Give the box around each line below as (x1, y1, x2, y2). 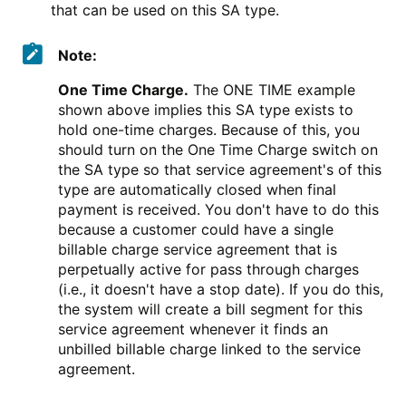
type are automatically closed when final (58, 180, 336, 199)
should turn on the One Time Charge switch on (58, 140, 378, 159)
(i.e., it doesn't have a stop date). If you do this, (58, 280, 383, 299)
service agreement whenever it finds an (58, 320, 328, 339)
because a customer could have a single (58, 220, 333, 239)
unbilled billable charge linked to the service (58, 340, 361, 359)
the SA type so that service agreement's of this (58, 160, 382, 179)
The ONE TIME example (188, 81, 355, 100)
